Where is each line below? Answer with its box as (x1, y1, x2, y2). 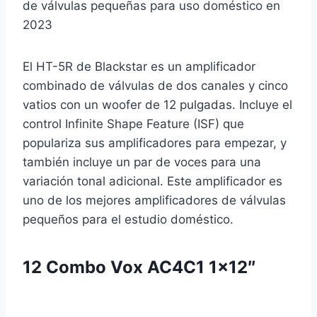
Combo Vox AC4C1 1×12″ (46, 257, 256, 278)
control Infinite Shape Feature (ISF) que (23, 117, 244, 132)
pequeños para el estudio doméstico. (23, 212, 234, 227)
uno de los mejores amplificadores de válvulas (23, 193, 286, 208)
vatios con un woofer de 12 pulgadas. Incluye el (23, 98, 292, 113)
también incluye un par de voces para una (23, 155, 261, 170)
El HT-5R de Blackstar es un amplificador (23, 59, 255, 74)
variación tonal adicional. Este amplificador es (23, 174, 282, 189)
